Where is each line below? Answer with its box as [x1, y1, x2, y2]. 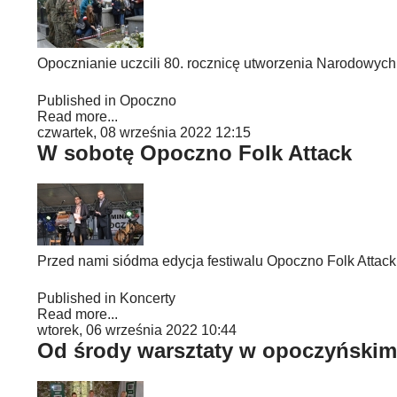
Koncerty [120, 291, 175, 306]
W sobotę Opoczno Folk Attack [37, 141, 352, 165]
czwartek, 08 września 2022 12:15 [37, 125, 251, 140]
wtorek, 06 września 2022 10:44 [37, 323, 237, 338]
